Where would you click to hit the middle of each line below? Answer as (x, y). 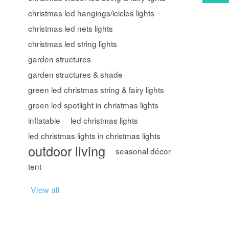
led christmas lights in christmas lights (95, 135)
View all (45, 190)
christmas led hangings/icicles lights (91, 13)
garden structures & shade (76, 74)
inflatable (44, 120)
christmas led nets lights (71, 28)
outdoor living (67, 151)
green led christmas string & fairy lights (96, 89)
